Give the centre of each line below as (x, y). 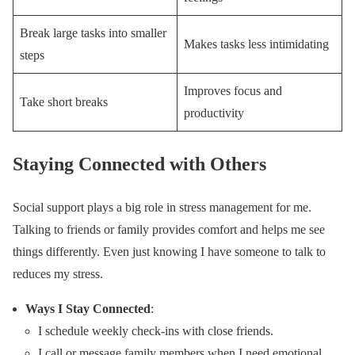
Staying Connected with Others (139, 164)
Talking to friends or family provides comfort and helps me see (169, 229)
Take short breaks (64, 101)
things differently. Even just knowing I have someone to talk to (169, 251)
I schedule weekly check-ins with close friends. (156, 330)
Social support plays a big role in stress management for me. (162, 207)
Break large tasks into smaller (93, 32)
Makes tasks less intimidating (256, 44)
